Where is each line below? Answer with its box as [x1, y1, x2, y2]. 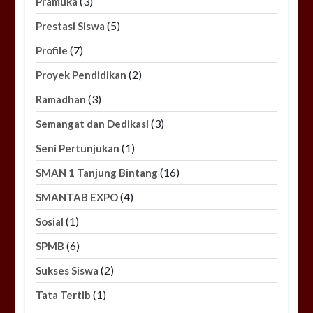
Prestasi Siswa [36, 20, 105, 33]
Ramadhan [36, 93, 87, 106]
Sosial [36, 215, 64, 228]
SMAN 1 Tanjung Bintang [36, 166, 159, 180]
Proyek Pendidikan [36, 68, 127, 82]
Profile [36, 44, 68, 57]
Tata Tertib [36, 289, 92, 302]
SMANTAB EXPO [36, 191, 119, 204]
